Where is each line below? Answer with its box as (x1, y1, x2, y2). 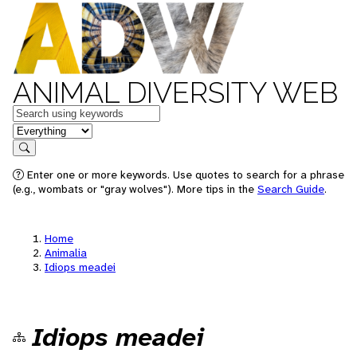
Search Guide (257, 182, 324, 196)
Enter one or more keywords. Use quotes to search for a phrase (24, 167, 344, 182)
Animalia (45, 245, 87, 260)
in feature (12, 121, 65, 138)
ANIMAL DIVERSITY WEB (13, 76, 338, 109)
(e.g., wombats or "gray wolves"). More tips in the (13, 182, 257, 196)
